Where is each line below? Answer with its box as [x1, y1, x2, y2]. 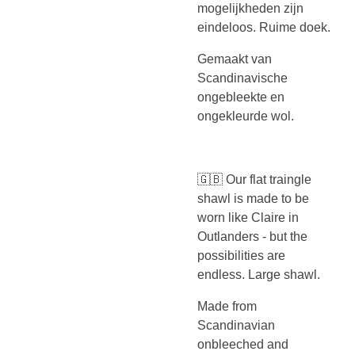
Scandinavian [197, 319, 275, 332]
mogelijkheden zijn [197, 2, 303, 15]
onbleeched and [197, 338, 288, 351]
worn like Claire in [197, 211, 299, 224]
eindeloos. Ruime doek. [197, 21, 330, 34]
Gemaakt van [197, 52, 272, 66]
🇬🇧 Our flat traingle [197, 173, 311, 186]
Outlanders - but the [197, 230, 307, 243]
